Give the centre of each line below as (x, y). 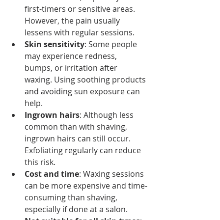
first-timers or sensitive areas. (81, 9)
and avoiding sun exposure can (83, 91)
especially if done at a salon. (76, 209)
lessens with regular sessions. (80, 32)
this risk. (40, 162)
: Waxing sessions (112, 174)
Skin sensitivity (55, 44)
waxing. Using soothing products (86, 79)
